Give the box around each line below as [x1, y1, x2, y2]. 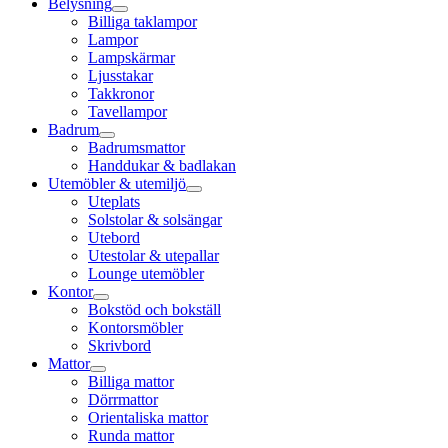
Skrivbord [88, 337, 151, 354]
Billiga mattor [88, 373, 174, 390]
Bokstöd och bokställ [88, 301, 221, 318]
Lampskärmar [88, 49, 175, 66]
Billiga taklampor [88, 13, 197, 30]
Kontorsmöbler [88, 319, 183, 336]
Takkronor [88, 85, 154, 102]
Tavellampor [88, 103, 167, 120]
